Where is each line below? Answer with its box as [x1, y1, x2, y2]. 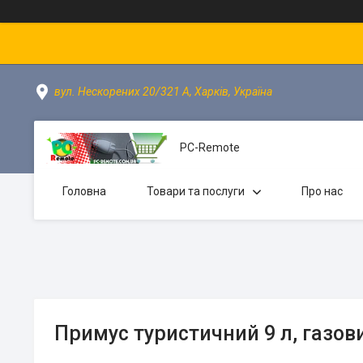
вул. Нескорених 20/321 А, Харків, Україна [54, 85, 272, 98]
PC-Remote [180, 141, 240, 155]
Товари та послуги [147, 185, 245, 198]
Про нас [301, 185, 343, 198]
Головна [62, 185, 106, 198]
